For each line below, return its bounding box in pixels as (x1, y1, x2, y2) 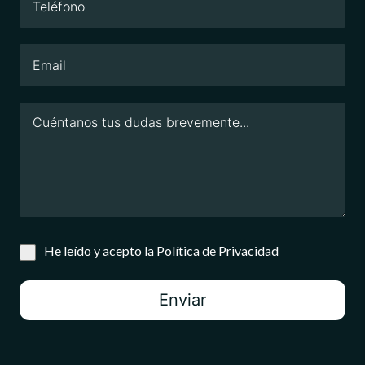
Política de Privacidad (156, 243, 279, 259)
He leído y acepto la (44, 243, 156, 259)
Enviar (159, 290, 206, 310)
